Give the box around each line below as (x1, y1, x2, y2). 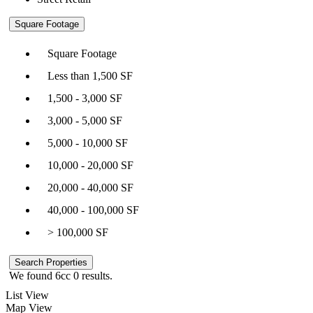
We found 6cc (9, 269, 73, 282)
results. (79, 269, 112, 282)
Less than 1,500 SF (48, 69, 133, 82)
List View (6, 289, 49, 301)
